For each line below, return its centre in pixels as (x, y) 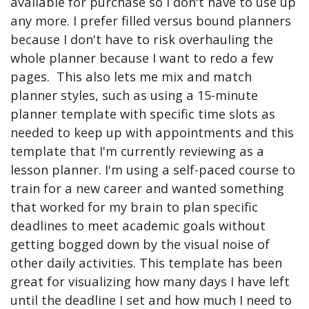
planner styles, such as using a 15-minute (134, 95)
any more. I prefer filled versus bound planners (151, 21)
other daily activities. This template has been (146, 263)
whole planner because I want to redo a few (142, 58)
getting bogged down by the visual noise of (140, 244)
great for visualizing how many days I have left (150, 281)
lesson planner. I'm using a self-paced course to (153, 170)
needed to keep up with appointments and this (152, 132)
